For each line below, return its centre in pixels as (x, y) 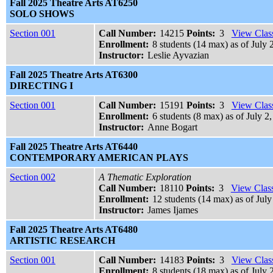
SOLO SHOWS (42, 14)
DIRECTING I (41, 86)
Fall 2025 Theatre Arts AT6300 (74, 75)
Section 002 (33, 177)
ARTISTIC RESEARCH (62, 241)
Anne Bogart (173, 127)
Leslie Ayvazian (179, 55)
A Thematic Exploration (145, 177)
